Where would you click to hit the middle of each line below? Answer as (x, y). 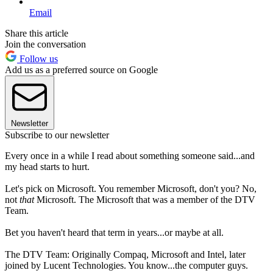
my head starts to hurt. (47, 166)
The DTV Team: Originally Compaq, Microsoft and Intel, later (125, 254)
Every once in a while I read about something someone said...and (130, 155)
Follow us (37, 58)
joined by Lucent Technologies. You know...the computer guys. (126, 265)
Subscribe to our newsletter (57, 135)
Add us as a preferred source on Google (81, 69)
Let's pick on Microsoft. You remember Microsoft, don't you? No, (131, 188)
